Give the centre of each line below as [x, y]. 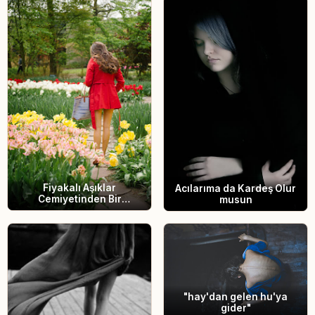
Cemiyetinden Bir [79, 199]
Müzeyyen [79, 210]
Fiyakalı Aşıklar [79, 187]
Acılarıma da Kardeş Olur [236, 188]
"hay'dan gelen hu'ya [236, 297]
